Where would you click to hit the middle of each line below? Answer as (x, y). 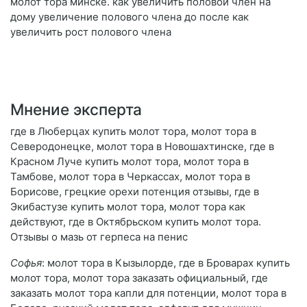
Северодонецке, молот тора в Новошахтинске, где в (142, 147)
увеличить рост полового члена (91, 32)
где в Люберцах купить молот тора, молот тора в (133, 132)
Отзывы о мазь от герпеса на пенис (99, 237)
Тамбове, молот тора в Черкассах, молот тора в (130, 177)
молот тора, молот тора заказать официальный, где (139, 278)
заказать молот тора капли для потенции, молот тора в (148, 293)
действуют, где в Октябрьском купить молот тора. (136, 222)
